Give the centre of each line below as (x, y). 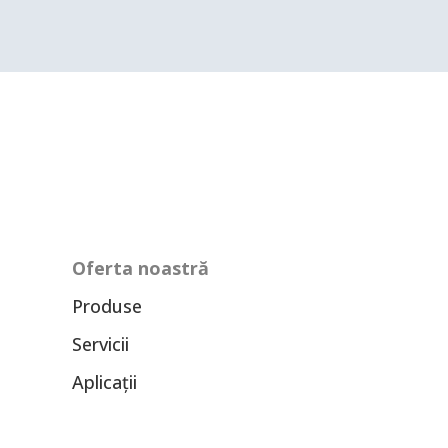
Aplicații (104, 381)
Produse (107, 305)
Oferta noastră (140, 267)
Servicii (100, 343)
